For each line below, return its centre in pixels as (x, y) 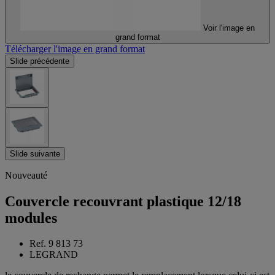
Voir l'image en (229, 28)
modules (31, 218)
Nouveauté (26, 175)
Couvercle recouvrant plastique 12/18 (123, 201)
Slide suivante (35, 153)
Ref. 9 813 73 (56, 244)
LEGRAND (54, 255)
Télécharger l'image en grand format (75, 48)
